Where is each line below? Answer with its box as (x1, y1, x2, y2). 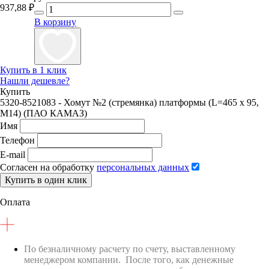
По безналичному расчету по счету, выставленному (24, 243, 235, 254)
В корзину (34, 16, 76, 27)
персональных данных (97, 162, 189, 172)
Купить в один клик (5, 174, 87, 185)
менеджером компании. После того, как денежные (24, 254, 234, 265)
